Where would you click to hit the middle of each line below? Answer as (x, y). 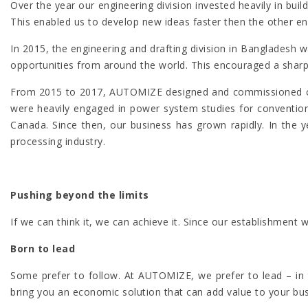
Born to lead (43, 249)
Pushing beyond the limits (80, 195)
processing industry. (58, 141)
